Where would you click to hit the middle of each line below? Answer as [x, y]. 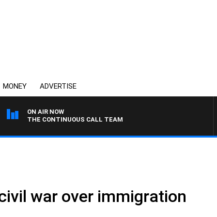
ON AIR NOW [46, 112]
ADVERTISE [58, 86]
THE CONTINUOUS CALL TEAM [75, 119]
